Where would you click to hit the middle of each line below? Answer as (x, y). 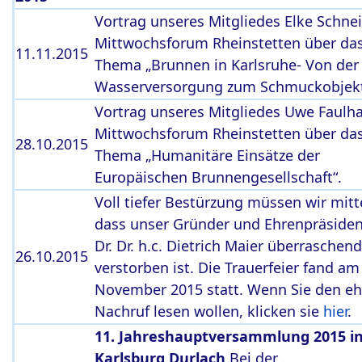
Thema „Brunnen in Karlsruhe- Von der (227, 65)
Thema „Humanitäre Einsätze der (207, 155)
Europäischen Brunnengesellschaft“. (218, 177)
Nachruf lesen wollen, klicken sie (209, 311)
